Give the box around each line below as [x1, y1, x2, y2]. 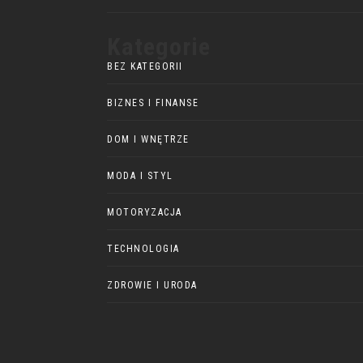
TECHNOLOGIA [107, 242, 180, 254]
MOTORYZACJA [107, 206, 182, 218]
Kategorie [107, 32, 211, 61]
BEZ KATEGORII [107, 60, 183, 72]
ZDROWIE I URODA [107, 279, 198, 291]
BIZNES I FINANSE [107, 96, 199, 109]
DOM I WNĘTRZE [107, 133, 190, 145]
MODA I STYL [107, 169, 173, 181]
